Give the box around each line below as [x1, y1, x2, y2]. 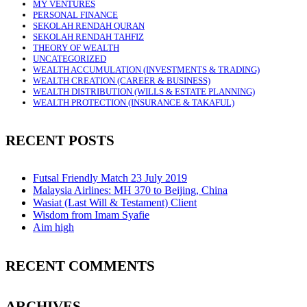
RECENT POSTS [5, 132, 114, 148]
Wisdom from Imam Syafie [33, 209, 149, 221]
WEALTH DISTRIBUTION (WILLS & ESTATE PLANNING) [33, 86, 255, 97]
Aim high [33, 221, 74, 234]
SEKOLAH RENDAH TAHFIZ [33, 31, 144, 42]
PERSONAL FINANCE [33, 9, 118, 20]
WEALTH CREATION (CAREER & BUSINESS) [33, 75, 210, 86]
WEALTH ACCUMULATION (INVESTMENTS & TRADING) [33, 64, 260, 75]
